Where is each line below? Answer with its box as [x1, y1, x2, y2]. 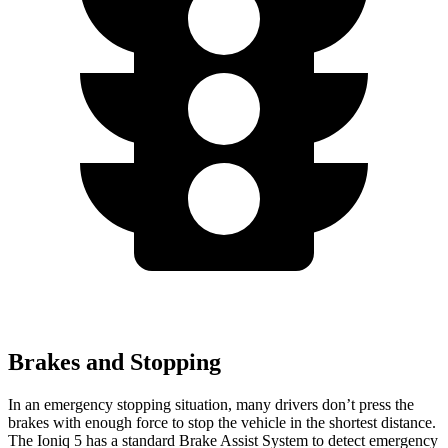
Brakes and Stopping [8, 348, 221, 375]
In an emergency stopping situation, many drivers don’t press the [8, 395, 414, 413]
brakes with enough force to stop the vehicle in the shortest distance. [8, 413, 436, 431]
